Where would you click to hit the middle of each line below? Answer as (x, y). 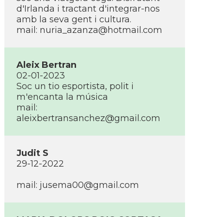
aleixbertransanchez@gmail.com (88, 118)
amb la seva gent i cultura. (74, 19)
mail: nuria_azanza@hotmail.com (89, 30)
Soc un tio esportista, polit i (75, 86)
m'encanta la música (62, 97)
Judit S (32, 153)
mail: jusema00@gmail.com (78, 185)
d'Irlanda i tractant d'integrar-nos (88, 9)
